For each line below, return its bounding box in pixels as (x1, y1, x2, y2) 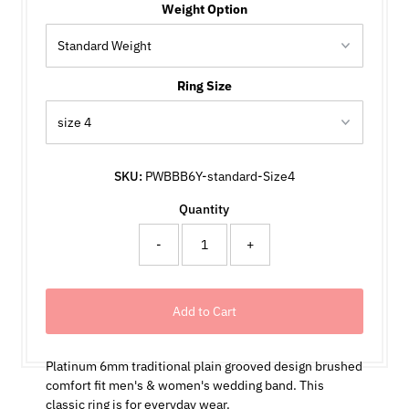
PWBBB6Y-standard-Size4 (144, 167, 295, 184)
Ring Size (176, 77, 232, 94)
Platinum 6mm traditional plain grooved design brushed (45, 357, 362, 374)
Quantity (179, 200, 230, 217)
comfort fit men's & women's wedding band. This (45, 376, 324, 393)
